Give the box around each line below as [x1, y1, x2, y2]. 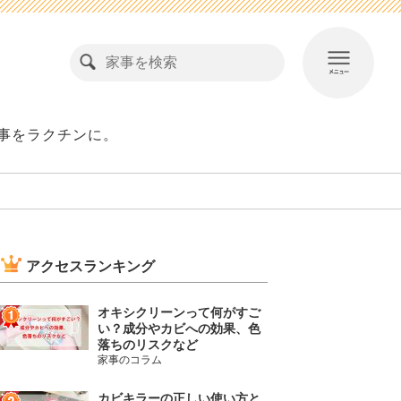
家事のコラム [97, 351, 162, 366]
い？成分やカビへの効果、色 [97, 319, 260, 337]
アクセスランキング [25, 255, 155, 276]
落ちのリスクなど [97, 335, 198, 353]
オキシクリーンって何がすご [97, 303, 260, 320]
